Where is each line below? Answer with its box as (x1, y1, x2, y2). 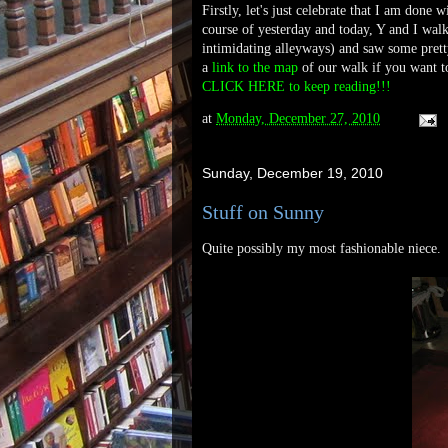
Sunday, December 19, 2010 (202, 165, 383, 181)
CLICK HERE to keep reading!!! (202, 79, 391, 94)
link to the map (212, 60, 298, 75)
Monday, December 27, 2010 (216, 111, 380, 127)
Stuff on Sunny (202, 201, 324, 223)
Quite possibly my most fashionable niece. (202, 241, 441, 256)
